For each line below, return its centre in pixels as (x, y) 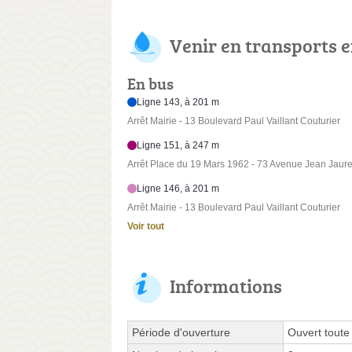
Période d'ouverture (181, 333)
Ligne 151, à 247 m (178, 146)
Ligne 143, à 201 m (178, 103)
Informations (226, 286)
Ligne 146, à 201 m (178, 189)
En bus (150, 84)
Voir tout (146, 227)
